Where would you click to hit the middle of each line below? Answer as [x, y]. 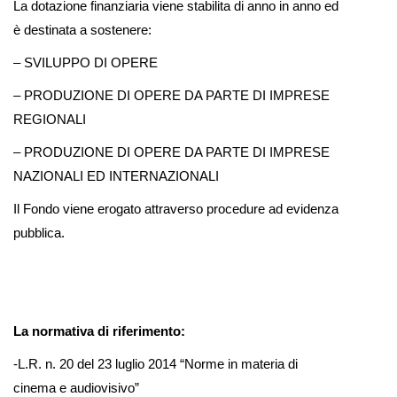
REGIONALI [50, 119]
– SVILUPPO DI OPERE [86, 62]
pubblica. [39, 233]
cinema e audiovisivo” [76, 388]
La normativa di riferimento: [99, 331]
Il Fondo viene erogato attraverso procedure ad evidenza [176, 209]
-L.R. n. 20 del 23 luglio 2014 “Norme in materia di [156, 364]
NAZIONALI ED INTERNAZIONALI [116, 176]
